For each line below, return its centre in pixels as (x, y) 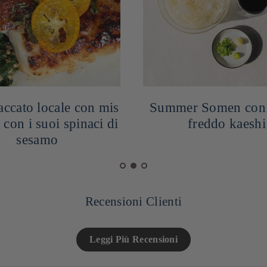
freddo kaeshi (226, 123)
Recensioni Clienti (133, 201)
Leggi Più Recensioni (133, 239)
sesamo (37, 139)
